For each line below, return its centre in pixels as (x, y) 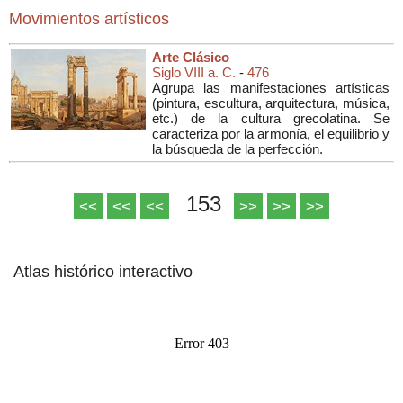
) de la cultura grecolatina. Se (282, 118)
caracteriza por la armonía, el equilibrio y (271, 133)
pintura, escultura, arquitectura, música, (273, 103)
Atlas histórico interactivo (101, 271)
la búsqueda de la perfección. (237, 148)
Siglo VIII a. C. (194, 72)
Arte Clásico (191, 57)
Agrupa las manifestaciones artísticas (271, 87)
